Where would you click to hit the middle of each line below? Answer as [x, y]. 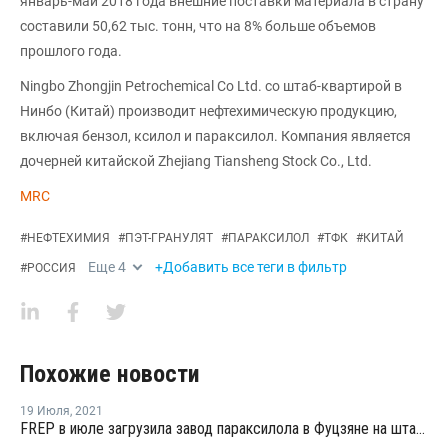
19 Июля [45, 411]
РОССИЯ [51, 268]
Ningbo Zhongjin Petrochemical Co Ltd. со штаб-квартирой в [211, 86]
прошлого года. [71, 51]
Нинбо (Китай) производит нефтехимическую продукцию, [208, 111]
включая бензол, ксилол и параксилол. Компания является [215, 136]
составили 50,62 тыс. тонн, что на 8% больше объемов [198, 26]
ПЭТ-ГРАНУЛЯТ [169, 238]
